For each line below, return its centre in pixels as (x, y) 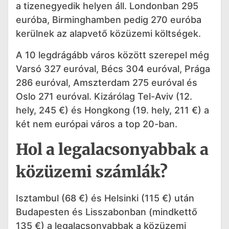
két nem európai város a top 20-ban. (97, 124)
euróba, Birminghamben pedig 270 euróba (109, 20)
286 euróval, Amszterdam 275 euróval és (107, 82)
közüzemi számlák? (92, 171)
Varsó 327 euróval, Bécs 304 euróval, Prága (113, 68)
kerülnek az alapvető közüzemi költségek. (108, 34)
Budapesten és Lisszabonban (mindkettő (107, 212)
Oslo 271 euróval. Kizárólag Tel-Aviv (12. (104, 96)
